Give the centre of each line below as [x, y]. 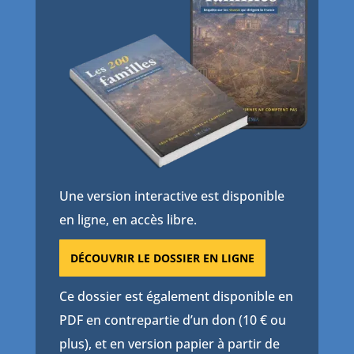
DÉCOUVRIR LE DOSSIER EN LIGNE [162, 258]
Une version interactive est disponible [171, 196]
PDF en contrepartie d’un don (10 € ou [172, 320]
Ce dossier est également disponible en [176, 297]
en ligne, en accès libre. [128, 220]
